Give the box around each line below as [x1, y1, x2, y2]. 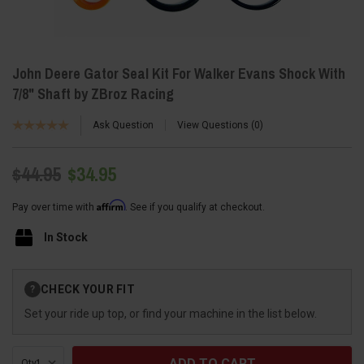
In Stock [43, 230, 88, 244]
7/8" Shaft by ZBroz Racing [12, 83, 174, 104]
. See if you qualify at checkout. [125, 201, 265, 213]
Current [12, 271, 49, 283]
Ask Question [93, 119, 154, 131]
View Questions [177, 119, 251, 131]
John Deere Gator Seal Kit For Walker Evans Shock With [12, 63, 345, 84]
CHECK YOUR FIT [41, 282, 135, 296]
